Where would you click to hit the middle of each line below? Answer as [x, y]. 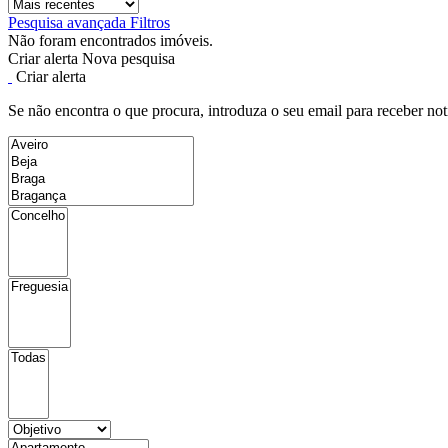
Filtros [150, 22]
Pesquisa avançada [69, 22]
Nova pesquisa [128, 58]
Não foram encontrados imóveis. [110, 40]
